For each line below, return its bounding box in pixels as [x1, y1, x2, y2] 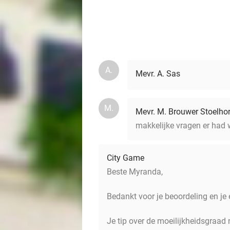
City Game [107, 153, 144, 163]
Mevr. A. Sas [136, 69, 180, 79]
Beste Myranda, [107, 167, 163, 177]
